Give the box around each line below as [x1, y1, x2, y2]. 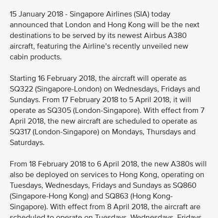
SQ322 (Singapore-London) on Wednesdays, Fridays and [10, 84, 200, 94]
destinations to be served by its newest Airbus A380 [10, 31, 187, 40]
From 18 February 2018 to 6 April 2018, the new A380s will [10, 159, 207, 169]
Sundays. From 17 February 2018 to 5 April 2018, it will [10, 95, 191, 105]
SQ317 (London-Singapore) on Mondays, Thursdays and [10, 127, 196, 137]
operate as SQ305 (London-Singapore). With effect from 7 [10, 106, 204, 115]
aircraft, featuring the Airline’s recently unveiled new [10, 41, 188, 51]
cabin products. [10, 52, 62, 62]
